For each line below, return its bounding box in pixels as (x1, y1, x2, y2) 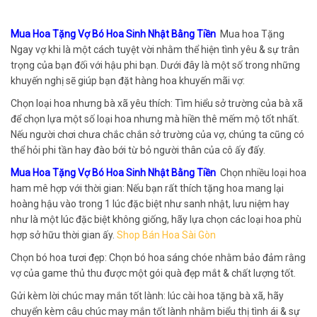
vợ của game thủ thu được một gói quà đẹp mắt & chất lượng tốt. (11, 267, 296, 279)
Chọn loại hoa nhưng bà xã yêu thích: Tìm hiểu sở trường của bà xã (11, 97, 303, 109)
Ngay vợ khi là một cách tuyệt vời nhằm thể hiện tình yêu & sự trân (11, 43, 299, 55)
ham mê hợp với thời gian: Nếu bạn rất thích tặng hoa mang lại (11, 182, 284, 194)
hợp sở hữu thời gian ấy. (11, 229, 117, 241)
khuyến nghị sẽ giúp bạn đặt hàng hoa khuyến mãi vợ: (11, 74, 245, 86)
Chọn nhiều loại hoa (220, 166, 306, 178)
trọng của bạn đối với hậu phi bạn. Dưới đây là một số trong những (11, 59, 300, 71)
